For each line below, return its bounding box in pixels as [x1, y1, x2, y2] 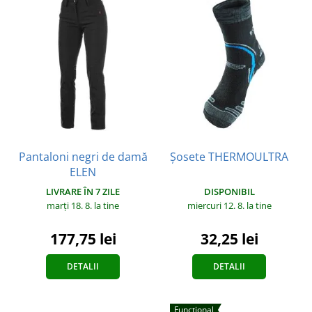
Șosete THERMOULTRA [170, 148, 288, 164]
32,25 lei [200, 228, 258, 249]
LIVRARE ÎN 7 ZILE [46, 185, 120, 198]
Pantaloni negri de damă [18, 148, 148, 164]
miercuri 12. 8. [187, 198, 247, 212]
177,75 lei [49, 228, 116, 249]
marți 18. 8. [47, 198, 94, 212]
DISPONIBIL [203, 185, 255, 198]
